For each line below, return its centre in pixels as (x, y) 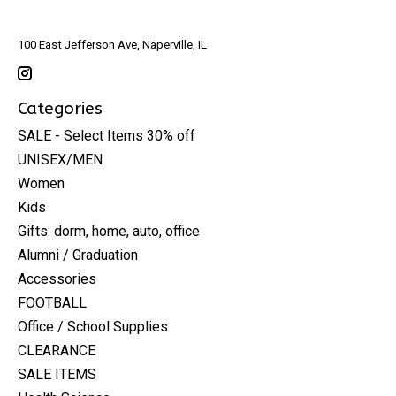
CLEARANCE (57, 350)
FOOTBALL (52, 302)
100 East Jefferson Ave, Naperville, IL (112, 45)
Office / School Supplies (93, 326)
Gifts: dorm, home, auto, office (109, 231)
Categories (60, 108)
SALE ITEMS (57, 374)
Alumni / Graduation (78, 255)
